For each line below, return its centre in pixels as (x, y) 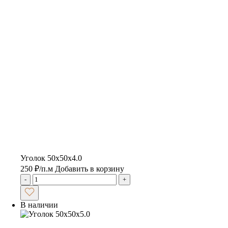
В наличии (39, 205)
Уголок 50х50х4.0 (51, 158)
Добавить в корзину (90, 168)
